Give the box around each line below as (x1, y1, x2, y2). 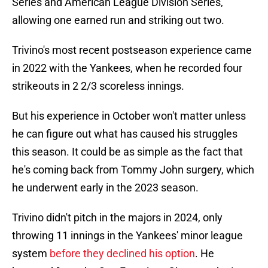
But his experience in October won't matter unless (12, 109, 246, 123)
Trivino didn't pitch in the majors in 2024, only (12, 211, 223, 224)
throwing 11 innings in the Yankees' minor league (12, 229, 243, 242)
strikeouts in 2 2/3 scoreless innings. (12, 80, 184, 93)
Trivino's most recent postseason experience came (12, 44, 252, 57)
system (12, 247, 50, 260)
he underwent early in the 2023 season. (12, 181, 199, 194)
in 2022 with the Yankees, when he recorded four (12, 62, 242, 75)
